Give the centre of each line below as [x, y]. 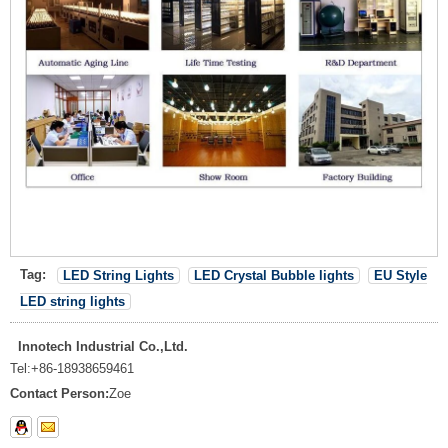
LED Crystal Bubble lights [274, 275]
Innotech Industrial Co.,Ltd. [103, 346]
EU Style [400, 275]
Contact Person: [59, 393]
